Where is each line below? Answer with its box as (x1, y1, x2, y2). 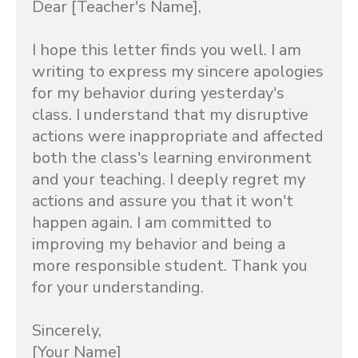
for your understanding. (32, 276, 204, 298)
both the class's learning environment (32, 147, 312, 169)
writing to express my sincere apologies (32, 61, 324, 82)
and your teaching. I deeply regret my (32, 169, 305, 190)
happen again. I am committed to (32, 212, 272, 233)
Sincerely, (32, 320, 101, 341)
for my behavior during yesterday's (32, 82, 284, 104)
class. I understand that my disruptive (32, 104, 308, 125)
